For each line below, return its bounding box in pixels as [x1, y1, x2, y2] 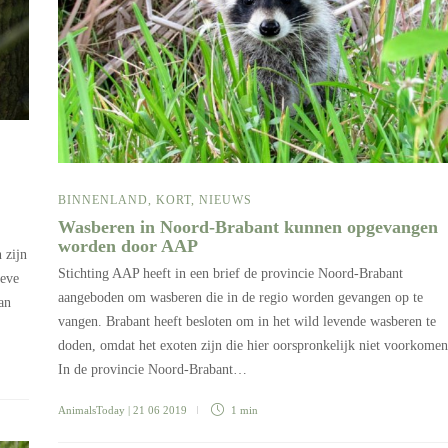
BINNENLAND [58, 192, 148, 207]
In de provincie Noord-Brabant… [58, 361, 247, 377]
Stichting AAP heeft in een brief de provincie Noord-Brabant [58, 265, 403, 281]
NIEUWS [199, 192, 252, 207]
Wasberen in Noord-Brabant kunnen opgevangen [58, 216, 438, 237]
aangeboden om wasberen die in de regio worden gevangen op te [58, 289, 423, 305]
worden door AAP [58, 235, 203, 256]
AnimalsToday [58, 403, 125, 416]
